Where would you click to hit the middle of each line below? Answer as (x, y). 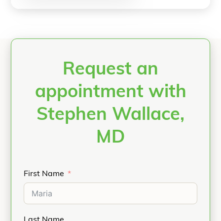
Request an (110, 70)
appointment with (110, 92)
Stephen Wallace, (110, 115)
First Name (44, 174)
